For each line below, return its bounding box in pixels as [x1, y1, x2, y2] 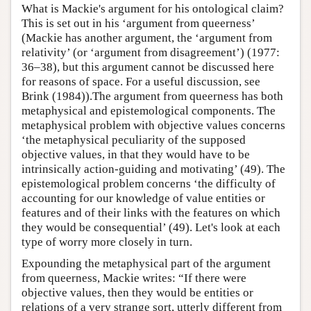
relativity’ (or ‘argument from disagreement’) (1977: [22, 45, 280, 59]
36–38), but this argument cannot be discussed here [22, 60, 274, 74]
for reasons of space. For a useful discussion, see [22, 74, 260, 88]
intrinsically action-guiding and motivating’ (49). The [22, 162, 285, 176]
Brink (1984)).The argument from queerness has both [22, 89, 283, 103]
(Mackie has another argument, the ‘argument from [22, 31, 272, 44]
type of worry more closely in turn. [22, 235, 192, 249]
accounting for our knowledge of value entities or [22, 191, 265, 205]
